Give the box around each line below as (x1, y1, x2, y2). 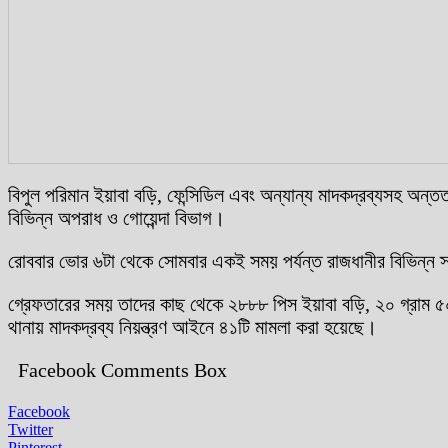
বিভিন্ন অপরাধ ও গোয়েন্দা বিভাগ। (8, 206, 225, 229)
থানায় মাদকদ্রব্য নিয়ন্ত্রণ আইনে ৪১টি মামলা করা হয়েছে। (8, 315, 377, 338)
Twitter (8, 420, 53, 438)
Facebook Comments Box (18, 358, 227, 381)
